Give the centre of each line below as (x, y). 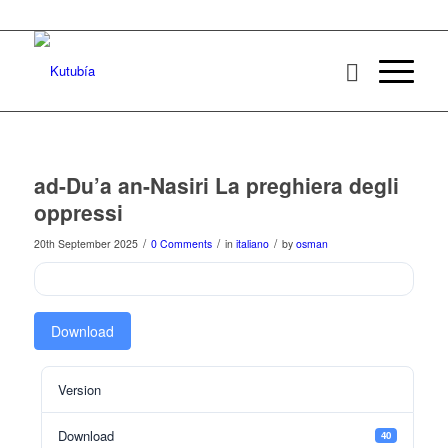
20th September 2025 (85, 243)
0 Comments (181, 243)
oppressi (78, 212)
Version (79, 389)
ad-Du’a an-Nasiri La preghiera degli (216, 185)
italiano (252, 243)
